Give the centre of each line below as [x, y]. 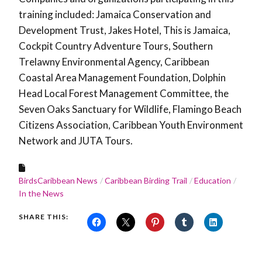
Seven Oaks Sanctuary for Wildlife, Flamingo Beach [130, 109]
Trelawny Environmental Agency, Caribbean [114, 61]
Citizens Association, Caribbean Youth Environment [131, 125]
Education [213, 180]
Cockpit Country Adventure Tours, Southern [116, 46]
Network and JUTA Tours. [76, 140]
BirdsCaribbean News [58, 180]
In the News [41, 193]
